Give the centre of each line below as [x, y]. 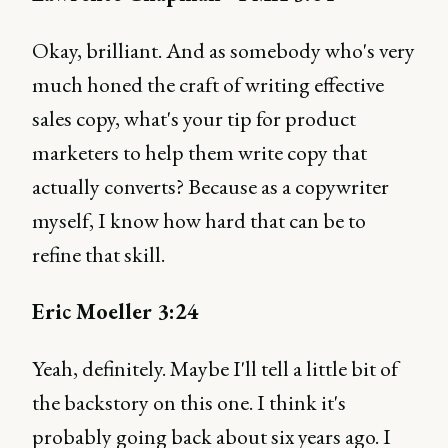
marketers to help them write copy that [199, 152]
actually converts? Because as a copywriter [210, 186]
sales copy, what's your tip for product [194, 118]
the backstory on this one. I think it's [189, 402]
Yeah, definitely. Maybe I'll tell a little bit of [215, 368]
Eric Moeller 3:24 [115, 311]
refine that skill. [98, 254]
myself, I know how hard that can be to [199, 220]
